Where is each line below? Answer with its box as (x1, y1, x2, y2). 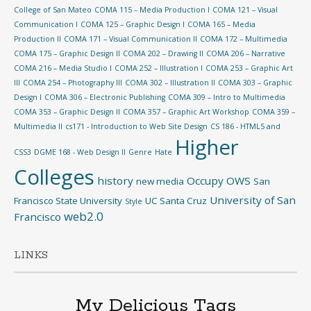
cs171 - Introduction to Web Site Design (65, 121, 208, 131)
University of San (210, 193, 296, 207)
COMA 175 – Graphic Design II (14, 49, 120, 58)
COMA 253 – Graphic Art (205, 63, 293, 73)
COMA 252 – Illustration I (115, 63, 203, 73)
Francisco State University (14, 194, 122, 207)
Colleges (14, 163, 94, 191)
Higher (175, 133, 239, 161)
